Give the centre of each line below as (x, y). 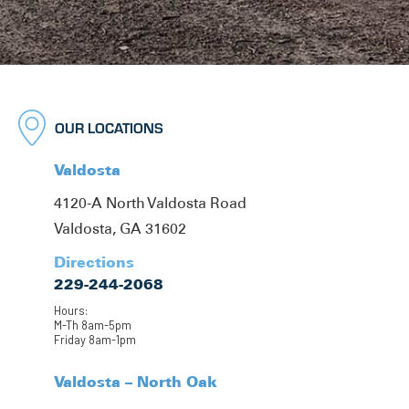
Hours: (71, 310)
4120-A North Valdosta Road (150, 203)
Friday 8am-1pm (95, 339)
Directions (94, 262)
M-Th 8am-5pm (93, 325)
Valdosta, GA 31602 (120, 228)
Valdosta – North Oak (136, 381)
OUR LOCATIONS (109, 127)
